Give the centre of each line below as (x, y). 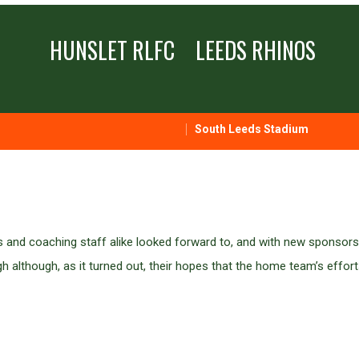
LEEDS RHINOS (256, 50)
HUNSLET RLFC (112, 50)
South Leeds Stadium (251, 129)
